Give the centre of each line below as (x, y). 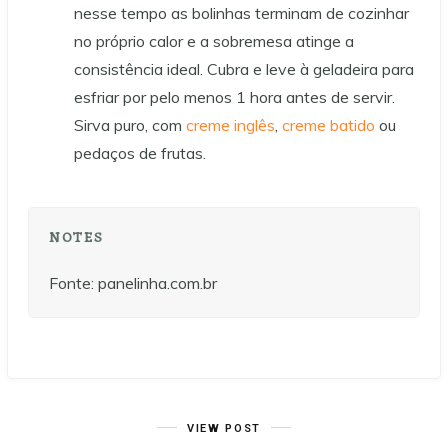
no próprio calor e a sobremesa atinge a (214, 40)
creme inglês (230, 124)
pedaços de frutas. (140, 152)
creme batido (328, 124)
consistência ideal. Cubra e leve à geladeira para (244, 68)
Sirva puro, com (130, 124)
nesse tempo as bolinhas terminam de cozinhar (241, 12)
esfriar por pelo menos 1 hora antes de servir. (234, 96)
